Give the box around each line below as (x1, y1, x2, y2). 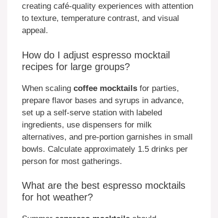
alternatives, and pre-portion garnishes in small (22, 132, 193, 142)
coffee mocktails (73, 83, 137, 93)
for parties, (137, 83, 179, 93)
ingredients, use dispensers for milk (22, 120, 152, 129)
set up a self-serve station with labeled (22, 108, 162, 117)
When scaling (22, 83, 73, 93)
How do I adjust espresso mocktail (22, 49, 170, 60)
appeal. (22, 26, 48, 36)
